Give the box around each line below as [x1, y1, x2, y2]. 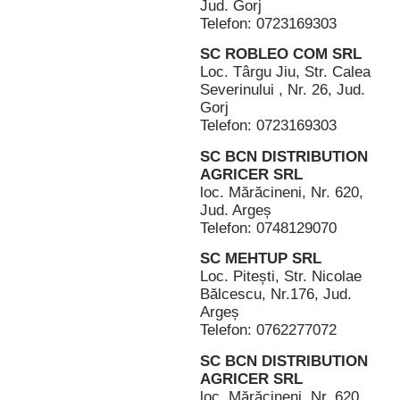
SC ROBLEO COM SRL [200, 46, 362, 63]
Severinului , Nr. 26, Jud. [200, 81, 365, 99]
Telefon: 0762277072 [200, 321, 337, 339]
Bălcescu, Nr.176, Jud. [200, 286, 352, 304]
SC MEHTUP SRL [200, 250, 321, 268]
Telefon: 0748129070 [200, 219, 337, 237]
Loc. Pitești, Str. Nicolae [200, 268, 362, 286]
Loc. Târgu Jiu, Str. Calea [200, 63, 371, 81]
